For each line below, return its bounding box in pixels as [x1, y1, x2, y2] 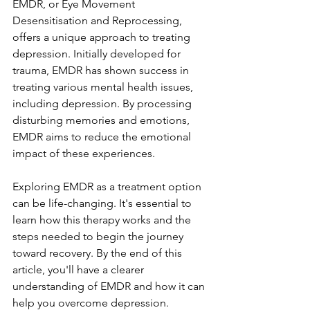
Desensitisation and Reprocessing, [12, 14, 185, 27]
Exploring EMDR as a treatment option [12, 180, 204, 193]
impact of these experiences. [12, 147, 155, 160]
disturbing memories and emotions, [12, 113, 192, 127]
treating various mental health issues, [12, 80, 196, 93]
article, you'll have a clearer [12, 263, 147, 276]
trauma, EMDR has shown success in [12, 64, 192, 77]
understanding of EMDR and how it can [12, 280, 208, 293]
